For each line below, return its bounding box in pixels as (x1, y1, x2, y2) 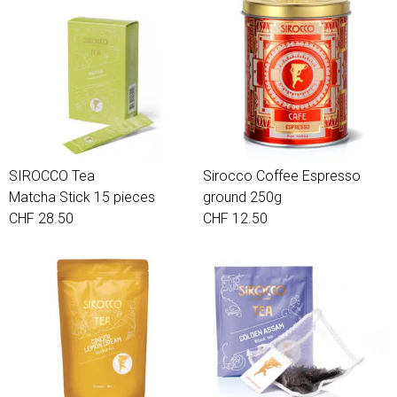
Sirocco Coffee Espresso (203, 167, 361, 184)
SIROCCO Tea (9, 167, 95, 184)
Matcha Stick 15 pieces (9, 189, 155, 206)
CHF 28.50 (9, 210, 74, 227)
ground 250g (203, 189, 282, 206)
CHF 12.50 (203, 210, 268, 227)
